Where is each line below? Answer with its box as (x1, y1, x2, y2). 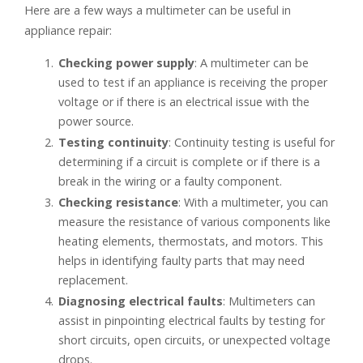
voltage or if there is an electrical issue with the (58, 93, 310, 109)
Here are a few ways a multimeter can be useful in (24, 2, 291, 18)
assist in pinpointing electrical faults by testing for (58, 312, 325, 328)
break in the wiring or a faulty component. (58, 173, 282, 189)
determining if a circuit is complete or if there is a (58, 153, 320, 169)
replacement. (58, 271, 128, 288)
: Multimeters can (223, 293, 315, 309)
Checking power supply (58, 54, 194, 70)
